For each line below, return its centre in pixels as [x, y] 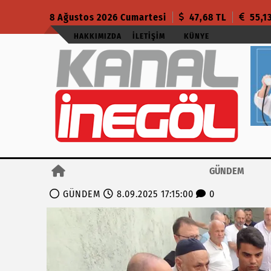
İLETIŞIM [149, 36]
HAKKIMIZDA [98, 36]
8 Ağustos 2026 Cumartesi [108, 17]
